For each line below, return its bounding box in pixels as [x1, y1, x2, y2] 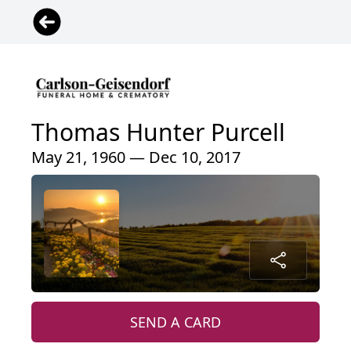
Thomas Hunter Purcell [31, 116, 285, 149]
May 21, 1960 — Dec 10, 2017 [31, 147, 241, 168]
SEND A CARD [130, 313, 221, 332]
